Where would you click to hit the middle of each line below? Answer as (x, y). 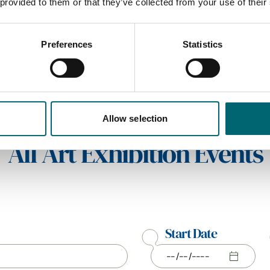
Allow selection (135, 118)
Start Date (191, 234)
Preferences (67, 44)
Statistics (202, 44)
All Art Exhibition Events (135, 154)
